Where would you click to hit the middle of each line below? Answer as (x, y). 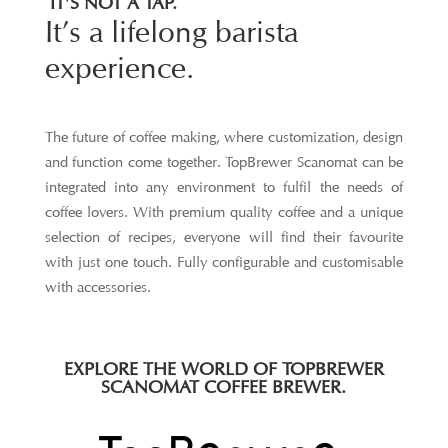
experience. (119, 67)
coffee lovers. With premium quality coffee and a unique (224, 212)
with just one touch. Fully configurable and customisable (224, 262)
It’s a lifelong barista (171, 31)
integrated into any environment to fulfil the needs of (224, 187)
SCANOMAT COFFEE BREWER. (224, 386)
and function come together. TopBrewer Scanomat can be (224, 162)
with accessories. (97, 287)
